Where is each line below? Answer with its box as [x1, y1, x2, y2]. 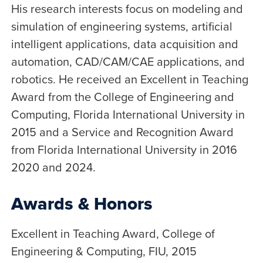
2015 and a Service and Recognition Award [11, 123, 234, 141]
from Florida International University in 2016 [11, 141, 237, 159]
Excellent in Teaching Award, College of [11, 225, 215, 242]
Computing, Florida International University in [11, 106, 245, 123]
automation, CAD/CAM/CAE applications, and [11, 53, 245, 70]
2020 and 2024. [11, 159, 96, 176]
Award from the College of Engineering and [11, 88, 234, 106]
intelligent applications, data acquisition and [11, 35, 238, 53]
